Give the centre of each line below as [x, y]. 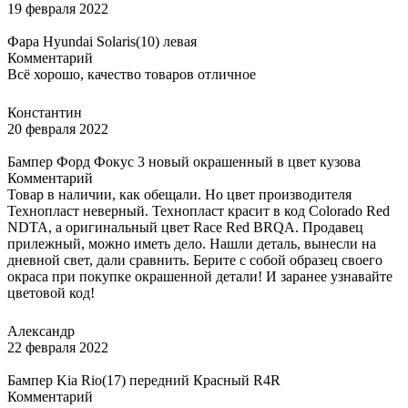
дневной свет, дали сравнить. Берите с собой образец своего [195, 260]
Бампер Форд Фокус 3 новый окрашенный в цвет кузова [184, 161]
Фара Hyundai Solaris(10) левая [102, 41]
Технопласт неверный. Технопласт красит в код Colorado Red [199, 210]
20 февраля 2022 [58, 128]
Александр [41, 331]
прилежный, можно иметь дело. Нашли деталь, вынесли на [192, 243]
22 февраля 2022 [58, 347]
